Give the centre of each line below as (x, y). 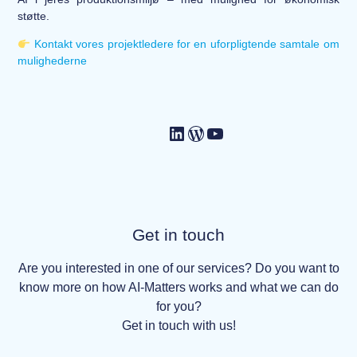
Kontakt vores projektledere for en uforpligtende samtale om (186, 44)
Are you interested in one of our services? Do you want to (178, 268)
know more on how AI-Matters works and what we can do (178, 287)
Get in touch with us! (178, 325)
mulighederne (53, 61)
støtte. (34, 16)
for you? (178, 306)
